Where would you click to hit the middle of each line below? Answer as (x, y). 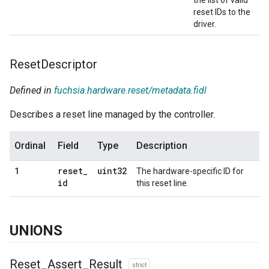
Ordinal (30, 145)
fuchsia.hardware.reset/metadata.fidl (130, 90)
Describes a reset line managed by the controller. (112, 114)
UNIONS (36, 230)
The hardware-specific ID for (190, 171)
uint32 (112, 171)
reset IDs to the (222, 12)
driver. (205, 24)
